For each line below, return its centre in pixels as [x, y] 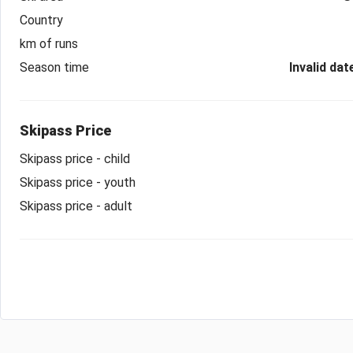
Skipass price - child [75, 158]
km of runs [49, 43]
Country [41, 20]
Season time [54, 67]
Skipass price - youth [78, 182]
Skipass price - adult [76, 206]
